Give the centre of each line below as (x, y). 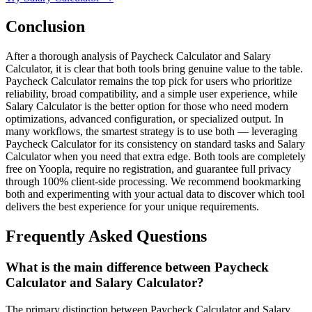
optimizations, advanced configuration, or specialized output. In (145, 119)
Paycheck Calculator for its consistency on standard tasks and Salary (155, 144)
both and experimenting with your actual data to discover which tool (155, 194)
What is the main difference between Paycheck (137, 267)
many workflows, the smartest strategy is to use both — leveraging (151, 132)
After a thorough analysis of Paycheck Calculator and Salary (138, 56)
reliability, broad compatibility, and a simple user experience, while (151, 94)
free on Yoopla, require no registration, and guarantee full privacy (148, 169)
